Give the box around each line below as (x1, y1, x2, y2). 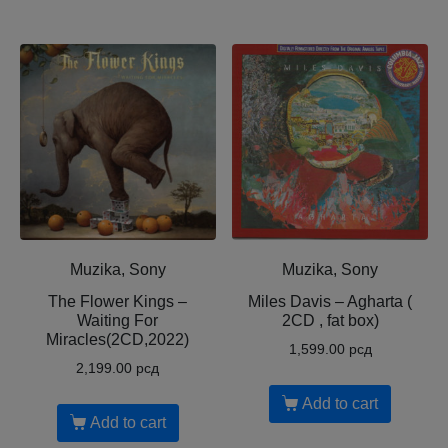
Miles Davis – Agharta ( (248, 292, 413, 310)
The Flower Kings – (48, 292, 188, 310)
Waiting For (77, 311, 159, 329)
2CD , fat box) (281, 311, 379, 329)
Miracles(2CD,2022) (46, 330, 190, 348)
